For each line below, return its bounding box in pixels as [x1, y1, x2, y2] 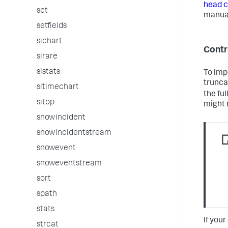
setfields [37, 22, 67, 31]
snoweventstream [37, 160, 102, 168]
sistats [37, 68, 60, 76]
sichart [37, 38, 62, 46]
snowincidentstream [37, 129, 111, 137]
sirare [37, 53, 58, 61]
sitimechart [37, 83, 79, 92]
